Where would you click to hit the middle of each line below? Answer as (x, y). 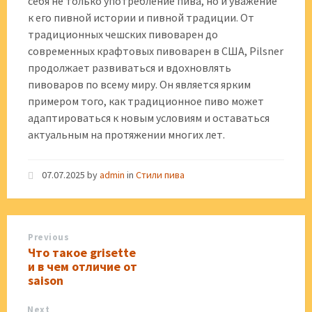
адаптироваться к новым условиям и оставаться (149, 118)
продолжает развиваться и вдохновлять (130, 68)
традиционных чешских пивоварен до (123, 34)
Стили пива (160, 175)
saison (46, 280)
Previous (49, 237)
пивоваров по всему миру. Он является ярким (139, 84)
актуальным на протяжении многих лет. (126, 134)
